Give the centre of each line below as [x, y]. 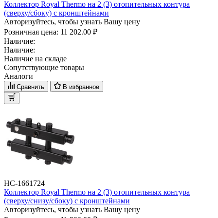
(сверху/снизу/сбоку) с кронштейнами [67, 200]
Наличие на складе [35, 58]
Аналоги [18, 76]
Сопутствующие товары [44, 67]
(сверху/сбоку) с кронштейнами [56, 13]
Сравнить [30, 87]
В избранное [81, 87]
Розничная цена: [32, 32]
